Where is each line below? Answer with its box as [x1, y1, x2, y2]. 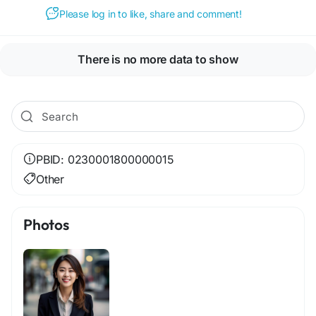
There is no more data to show [78, 52, 238, 66]
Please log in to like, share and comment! [59, 7, 242, 20]
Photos [23, 215, 69, 233]
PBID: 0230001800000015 [36, 152, 174, 166]
